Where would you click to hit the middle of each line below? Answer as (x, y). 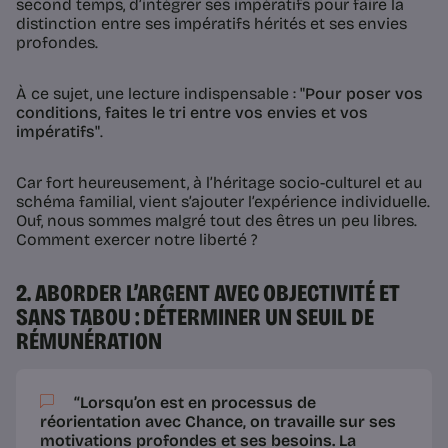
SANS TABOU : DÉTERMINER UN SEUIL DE (195, 317)
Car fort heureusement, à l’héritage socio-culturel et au (219, 183)
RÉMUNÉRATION (89, 341)
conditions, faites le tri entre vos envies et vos (192, 113)
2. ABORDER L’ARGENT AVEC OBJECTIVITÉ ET (208, 293)
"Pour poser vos (361, 94)
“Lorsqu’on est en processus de (193, 403)
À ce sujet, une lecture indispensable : (158, 94)
